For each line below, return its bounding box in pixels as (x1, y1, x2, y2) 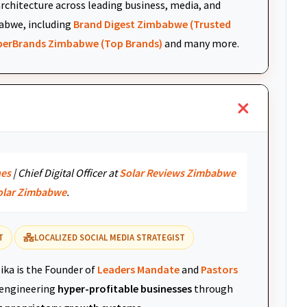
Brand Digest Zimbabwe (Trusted (73, 17, 231, 31)
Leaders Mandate (97, 262, 180, 276)
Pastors (201, 262, 238, 276)
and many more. (162, 36, 239, 50)
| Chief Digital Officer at (11, 166, 119, 180)
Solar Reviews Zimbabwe (119, 166, 236, 180)
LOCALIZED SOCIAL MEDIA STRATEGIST (34, 232, 185, 243)
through (192, 282, 233, 295)
